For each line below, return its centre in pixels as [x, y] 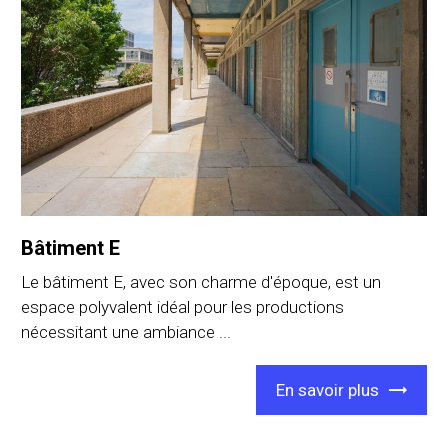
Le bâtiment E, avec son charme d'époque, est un [201, 281]
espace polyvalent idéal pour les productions [183, 306]
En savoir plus [327, 389]
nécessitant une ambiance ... [126, 331]
